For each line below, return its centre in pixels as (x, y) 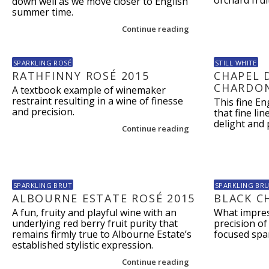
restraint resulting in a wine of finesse (98, 101)
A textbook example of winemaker (89, 90)
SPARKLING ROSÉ (43, 63)
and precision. (43, 112)
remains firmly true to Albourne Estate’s (102, 234)
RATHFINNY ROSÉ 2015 (81, 76)
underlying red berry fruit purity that (95, 223)
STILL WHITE (236, 63)
